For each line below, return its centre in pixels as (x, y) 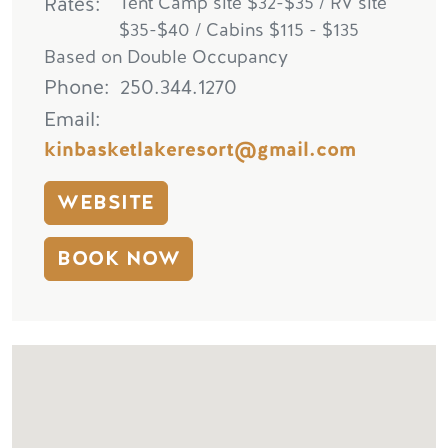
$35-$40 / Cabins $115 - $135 (239, 30)
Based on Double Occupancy (168, 57)
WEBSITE (106, 202)
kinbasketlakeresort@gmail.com (200, 149)
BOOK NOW (118, 258)
